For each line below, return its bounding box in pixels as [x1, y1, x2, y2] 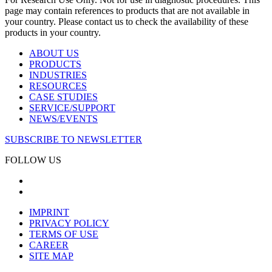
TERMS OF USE [29, 229, 98, 240]
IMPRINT [29, 207, 69, 218]
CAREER [29, 240, 69, 251]
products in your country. [5, 27, 101, 38]
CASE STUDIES [29, 92, 98, 103]
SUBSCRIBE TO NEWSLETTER [5, 134, 142, 145]
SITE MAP [29, 251, 73, 262]
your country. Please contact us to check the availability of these [5, 16, 248, 27]
